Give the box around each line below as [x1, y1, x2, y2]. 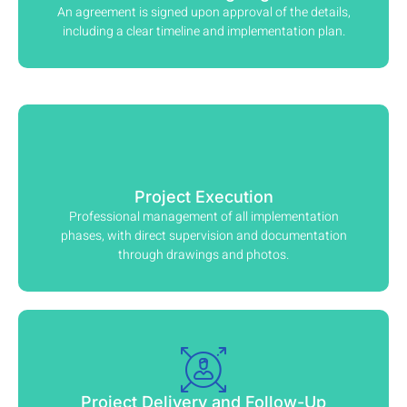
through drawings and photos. [118, 245, 289, 265]
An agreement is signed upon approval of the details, [56, 3, 351, 23]
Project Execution [134, 187, 273, 207]
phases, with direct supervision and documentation [60, 226, 347, 246]
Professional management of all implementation [68, 207, 339, 227]
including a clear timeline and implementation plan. [62, 22, 345, 42]
